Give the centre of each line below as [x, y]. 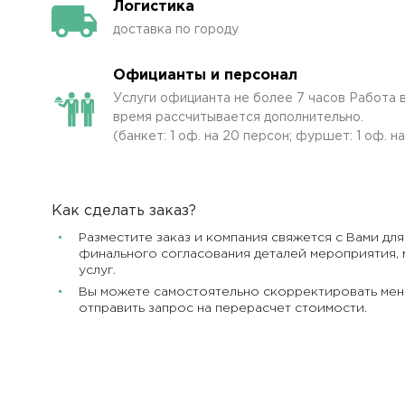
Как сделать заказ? [124, 211]
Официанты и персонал [205, 75]
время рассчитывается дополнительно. [238, 118]
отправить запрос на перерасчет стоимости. [223, 308]
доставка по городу [176, 30]
